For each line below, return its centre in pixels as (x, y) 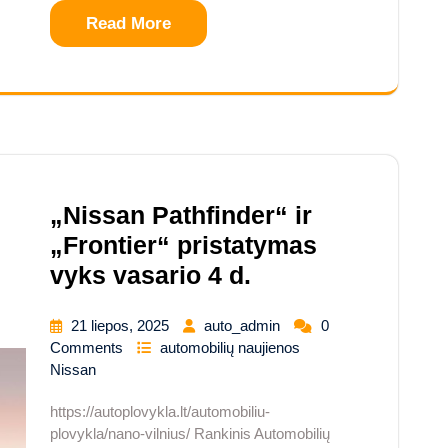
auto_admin (244, 326)
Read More (128, 24)
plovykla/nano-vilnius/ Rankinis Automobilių (190, 434)
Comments (88, 348)
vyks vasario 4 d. (150, 275)
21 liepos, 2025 (122, 326)
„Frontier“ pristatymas (183, 245)
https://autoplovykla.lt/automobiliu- (160, 412)
